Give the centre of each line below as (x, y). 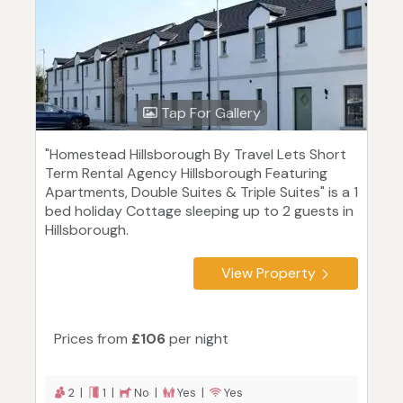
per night (197, 339)
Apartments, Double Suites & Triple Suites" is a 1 (201, 193)
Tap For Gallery (209, 113)
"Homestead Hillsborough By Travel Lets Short (196, 155)
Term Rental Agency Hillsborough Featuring (186, 174)
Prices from (93, 339)
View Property (269, 273)
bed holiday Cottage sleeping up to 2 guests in (199, 211)
